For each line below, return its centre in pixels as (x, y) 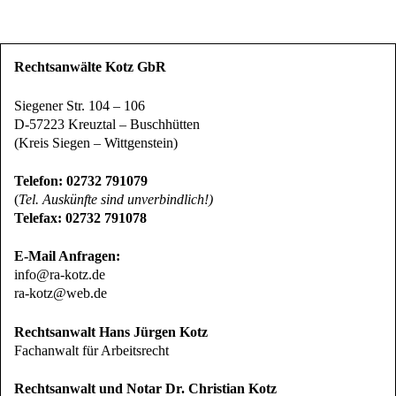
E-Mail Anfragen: (67, 256)
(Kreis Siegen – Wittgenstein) (96, 142)
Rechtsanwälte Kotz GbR (90, 67)
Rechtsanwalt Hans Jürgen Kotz (111, 331)
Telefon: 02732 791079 (81, 181)
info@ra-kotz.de (60, 275)
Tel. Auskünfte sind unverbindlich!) (116, 200)
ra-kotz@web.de (61, 293)
